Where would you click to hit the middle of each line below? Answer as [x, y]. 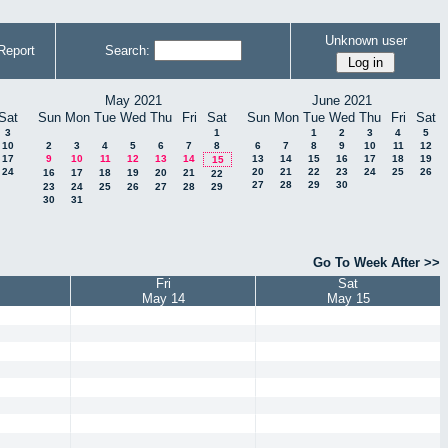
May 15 [348, 299]
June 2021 [342, 100]
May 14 [163, 299]
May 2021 [133, 100]
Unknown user [365, 40]
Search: [127, 50]
